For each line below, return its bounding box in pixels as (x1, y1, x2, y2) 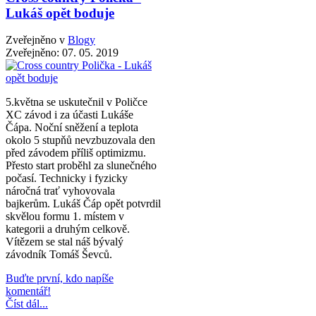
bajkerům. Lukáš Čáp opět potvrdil (6, 197, 161, 210)
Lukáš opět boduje (6, 5, 114, 20)
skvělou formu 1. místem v (6, 210, 124, 223)
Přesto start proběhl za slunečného (6, 159, 157, 172)
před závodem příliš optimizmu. (6, 147, 146, 159)
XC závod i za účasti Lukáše (6, 109, 133, 121)
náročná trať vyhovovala (6, 185, 115, 197)
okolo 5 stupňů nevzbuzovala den (6, 134, 155, 147)
